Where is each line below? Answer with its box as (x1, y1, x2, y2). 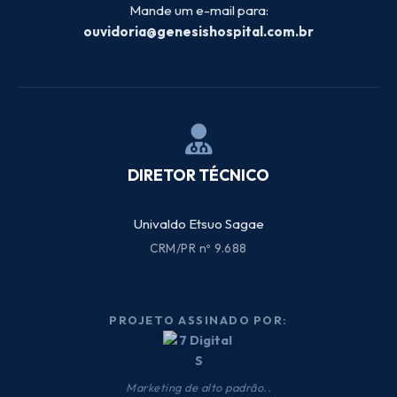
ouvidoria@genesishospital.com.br (83, 23, 314, 40)
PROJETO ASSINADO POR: (109, 313, 288, 327)
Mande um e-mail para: (128, 2, 269, 19)
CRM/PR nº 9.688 (150, 240, 247, 256)
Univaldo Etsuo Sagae (133, 215, 264, 232)
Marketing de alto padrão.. (126, 380, 271, 394)
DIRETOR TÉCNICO (128, 165, 269, 185)
